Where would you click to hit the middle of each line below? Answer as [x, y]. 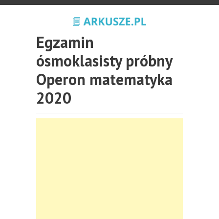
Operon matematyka [104, 79]
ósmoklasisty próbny [104, 61]
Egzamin [65, 42]
